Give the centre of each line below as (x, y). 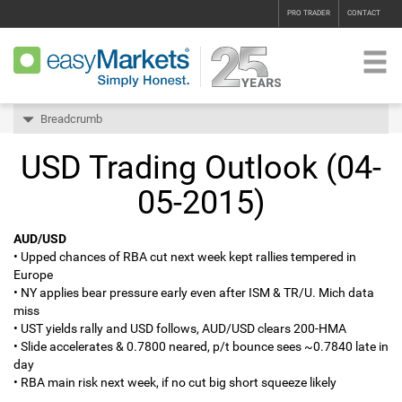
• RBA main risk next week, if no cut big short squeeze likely (175, 382)
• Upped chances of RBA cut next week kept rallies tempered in (185, 257)
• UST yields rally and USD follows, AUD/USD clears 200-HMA (180, 328)
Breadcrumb (71, 119)
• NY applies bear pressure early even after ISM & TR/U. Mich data (194, 293)
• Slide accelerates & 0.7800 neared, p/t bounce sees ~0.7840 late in (201, 346)
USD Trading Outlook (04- (201, 168)
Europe (33, 275)
